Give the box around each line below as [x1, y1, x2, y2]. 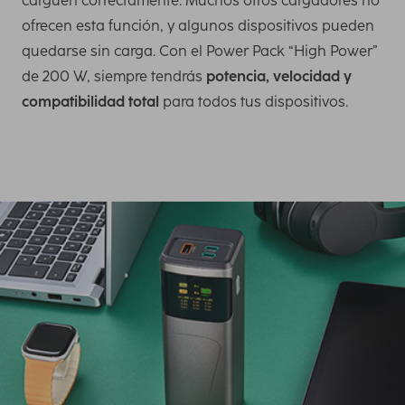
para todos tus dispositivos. [159, 93, 348, 111]
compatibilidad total [22, 93, 159, 111]
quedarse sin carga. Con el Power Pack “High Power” [22, 42, 378, 61]
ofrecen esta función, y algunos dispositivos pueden [22, 17, 374, 35]
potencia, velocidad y [206, 68, 352, 86]
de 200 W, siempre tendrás [22, 68, 206, 86]
